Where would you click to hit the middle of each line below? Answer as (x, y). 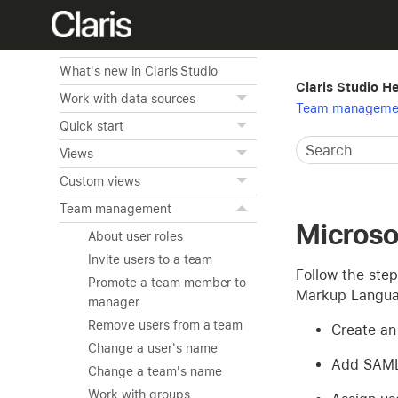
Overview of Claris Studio (133, 44)
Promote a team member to (167, 283)
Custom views (100, 181)
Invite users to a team (151, 259)
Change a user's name (153, 348)
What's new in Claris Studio (139, 71)
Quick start (92, 126)
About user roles (135, 236)
